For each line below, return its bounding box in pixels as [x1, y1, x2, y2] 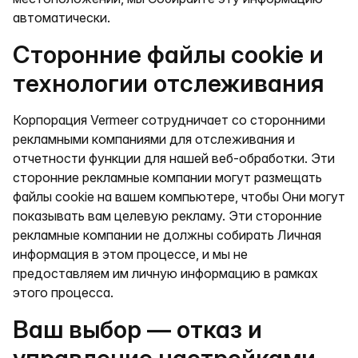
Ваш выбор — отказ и [13, 315, 262, 344]
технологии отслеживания [13, 69, 324, 97]
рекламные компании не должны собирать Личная [13, 227, 321, 243]
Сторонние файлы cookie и [13, 40, 324, 69]
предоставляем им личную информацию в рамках [13, 265, 318, 281]
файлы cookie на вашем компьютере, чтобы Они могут [13, 189, 345, 205]
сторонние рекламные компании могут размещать [13, 169, 322, 185]
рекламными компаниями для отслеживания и [13, 131, 295, 147]
